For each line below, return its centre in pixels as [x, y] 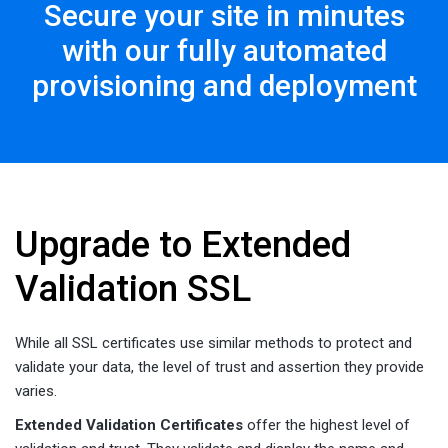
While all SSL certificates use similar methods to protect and [213, 342]
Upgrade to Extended [183, 244]
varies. [36, 390]
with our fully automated [224, 50]
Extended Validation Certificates [129, 424]
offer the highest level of [326, 424]
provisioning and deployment [224, 85]
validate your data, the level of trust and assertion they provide [219, 366]
